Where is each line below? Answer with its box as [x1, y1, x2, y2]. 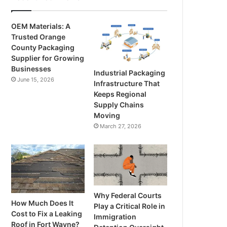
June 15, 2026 [17, 76, 55, 83]
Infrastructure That [94, 79, 160, 88]
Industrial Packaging [94, 68, 166, 77]
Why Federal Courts [94, 191, 162, 200]
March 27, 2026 [100, 122, 142, 130]
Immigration [94, 212, 137, 221]
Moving [94, 110, 121, 120]
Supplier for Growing [11, 54, 85, 62]
